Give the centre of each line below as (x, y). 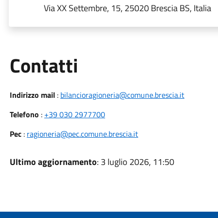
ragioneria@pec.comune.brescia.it (82, 134)
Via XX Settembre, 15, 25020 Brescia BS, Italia (127, 8)
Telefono (24, 114)
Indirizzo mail (32, 95)
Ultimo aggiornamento (53, 162)
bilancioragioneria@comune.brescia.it (122, 95)
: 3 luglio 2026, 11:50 (135, 162)
